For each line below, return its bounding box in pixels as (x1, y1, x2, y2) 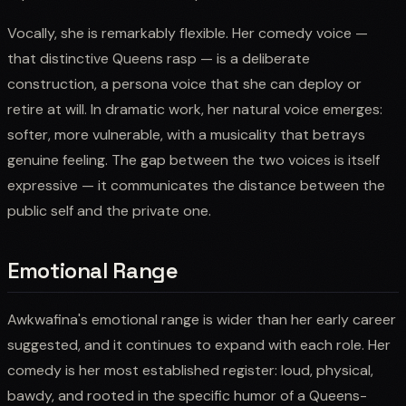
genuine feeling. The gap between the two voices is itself (7, 150, 380, 169)
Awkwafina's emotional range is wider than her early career (7, 309, 396, 329)
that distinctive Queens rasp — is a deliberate (7, 48, 310, 68)
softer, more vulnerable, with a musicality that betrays (7, 124, 365, 144)
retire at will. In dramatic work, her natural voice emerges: (7, 99, 382, 119)
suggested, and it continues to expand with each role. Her (7, 334, 391, 354)
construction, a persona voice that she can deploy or (7, 73, 362, 93)
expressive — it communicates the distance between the (7, 175, 385, 195)
